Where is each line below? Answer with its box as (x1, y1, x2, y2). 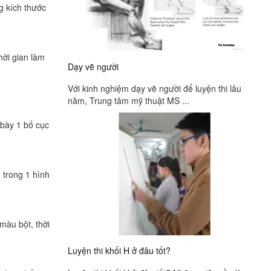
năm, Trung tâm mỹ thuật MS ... (68, 94, 189, 107)
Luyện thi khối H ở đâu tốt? (68, 244, 171, 257)
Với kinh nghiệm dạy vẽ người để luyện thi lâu (68, 82, 241, 95)
